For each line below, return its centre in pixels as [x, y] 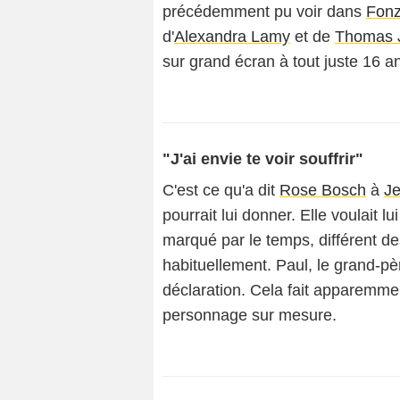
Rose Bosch [323, 190]
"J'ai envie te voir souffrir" [263, 159]
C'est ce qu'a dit [221, 190]
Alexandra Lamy [232, 37]
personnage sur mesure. [250, 315]
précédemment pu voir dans [264, 12]
